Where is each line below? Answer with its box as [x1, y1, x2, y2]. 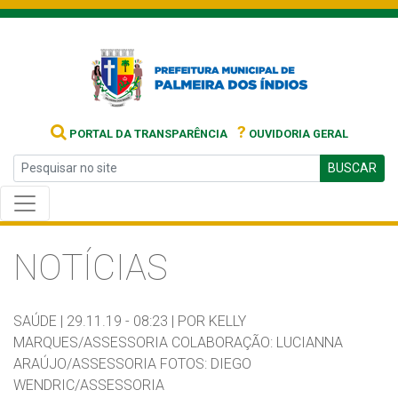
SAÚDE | [13, 313, 63, 330]
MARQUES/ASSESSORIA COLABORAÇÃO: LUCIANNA [13, 334, 343, 351]
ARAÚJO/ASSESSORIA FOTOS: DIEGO [13, 355, 251, 372]
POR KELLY [178, 313, 246, 330]
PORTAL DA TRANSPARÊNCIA [66, 127, 227, 140]
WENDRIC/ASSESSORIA [13, 377, 164, 394]
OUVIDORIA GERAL [245, 127, 348, 140]
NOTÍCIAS [13, 247, 168, 289]
